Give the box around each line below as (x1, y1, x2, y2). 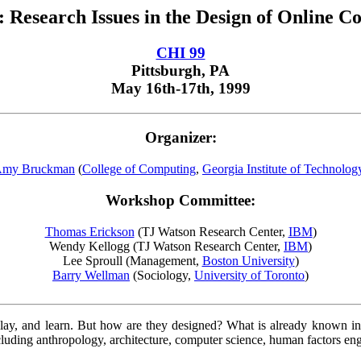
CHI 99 (156, 44, 205, 61)
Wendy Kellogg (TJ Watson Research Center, (49, 239, 284, 253)
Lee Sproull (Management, (62, 253, 202, 268)
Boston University (201, 253, 295, 268)
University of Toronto (194, 268, 305, 282)
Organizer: (144, 129, 217, 147)
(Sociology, (130, 268, 194, 282)
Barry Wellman (52, 268, 130, 282)
